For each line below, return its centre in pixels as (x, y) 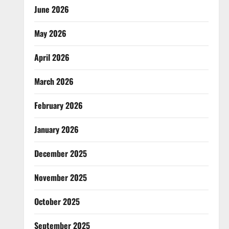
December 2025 (60, 153)
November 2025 (60, 177)
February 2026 (58, 105)
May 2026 (50, 33)
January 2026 (56, 129)
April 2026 (52, 57)
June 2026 (51, 9)
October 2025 (57, 201)
